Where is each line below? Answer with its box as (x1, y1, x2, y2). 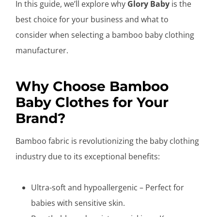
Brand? (15, 109, 65, 126)
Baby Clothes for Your (15, 93, 169, 110)
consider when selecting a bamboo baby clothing (15, 29, 194, 40)
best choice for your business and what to (15, 14, 169, 25)
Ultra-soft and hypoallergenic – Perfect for (31, 182, 184, 193)
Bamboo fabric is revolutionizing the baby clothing (15, 135, 199, 146)
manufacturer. (15, 45, 68, 56)
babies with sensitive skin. (31, 197, 125, 208)
